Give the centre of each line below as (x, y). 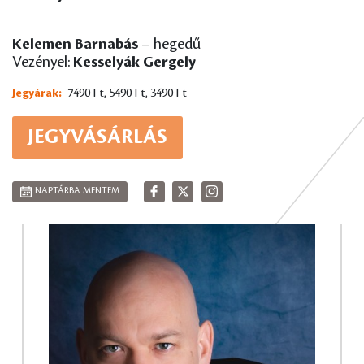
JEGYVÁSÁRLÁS (97, 137)
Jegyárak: (37, 94)
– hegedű (169, 44)
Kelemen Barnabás (75, 44)
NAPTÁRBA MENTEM (78, 191)
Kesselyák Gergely (134, 62)
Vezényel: (41, 62)
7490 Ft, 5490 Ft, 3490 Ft (128, 94)
